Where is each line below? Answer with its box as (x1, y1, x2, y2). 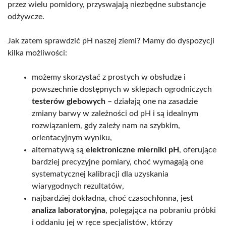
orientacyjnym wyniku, (32, 133, 112, 142)
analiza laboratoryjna (32, 206, 105, 214)
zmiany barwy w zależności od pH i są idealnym (32, 109, 198, 118)
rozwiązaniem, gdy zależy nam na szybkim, (32, 121, 180, 130)
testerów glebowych (32, 97, 105, 105)
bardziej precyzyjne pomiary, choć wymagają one (32, 157, 203, 166)
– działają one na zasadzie (105, 97, 198, 105)
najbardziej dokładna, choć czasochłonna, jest (32, 194, 193, 202)
